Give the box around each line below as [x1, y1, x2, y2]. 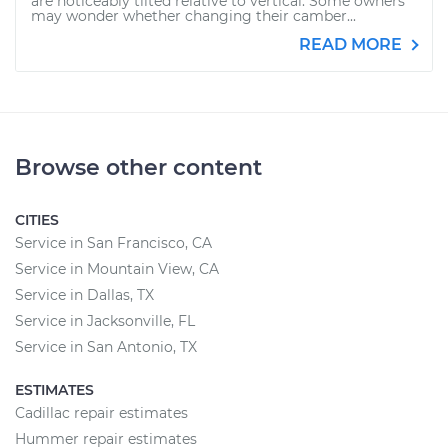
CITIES [15, 211, 59, 229]
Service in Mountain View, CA [15, 260, 219, 278]
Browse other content [15, 154, 262, 181]
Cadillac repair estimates [15, 404, 188, 422]
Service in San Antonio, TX [15, 338, 197, 356]
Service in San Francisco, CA [15, 234, 212, 252]
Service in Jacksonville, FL [15, 312, 195, 330]
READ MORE [299, 35, 406, 54]
